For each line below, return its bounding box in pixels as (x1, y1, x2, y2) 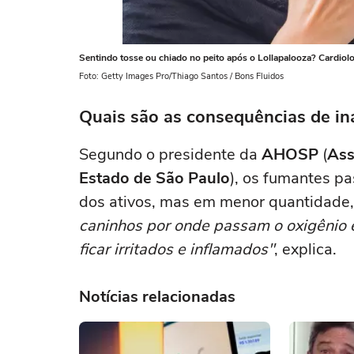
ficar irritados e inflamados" (79, 239, 274, 260)
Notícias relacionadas (79, 286, 235, 307)
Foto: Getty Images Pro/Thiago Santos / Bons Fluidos (79, 70, 284, 82)
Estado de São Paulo (79, 168, 230, 189)
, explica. (274, 239, 337, 260)
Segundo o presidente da (79, 144, 262, 165)
